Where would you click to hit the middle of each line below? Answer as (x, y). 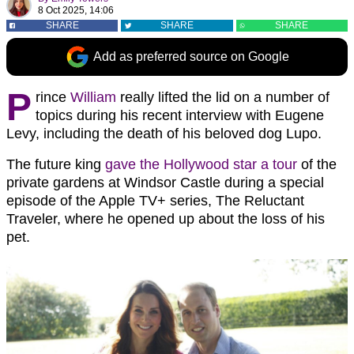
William (93, 97)
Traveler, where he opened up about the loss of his (166, 219)
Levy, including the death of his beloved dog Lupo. (164, 134)
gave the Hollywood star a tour (201, 164)
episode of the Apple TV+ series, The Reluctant (155, 201)
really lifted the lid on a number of (223, 97)
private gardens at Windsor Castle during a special (165, 183)
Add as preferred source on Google (191, 56)
